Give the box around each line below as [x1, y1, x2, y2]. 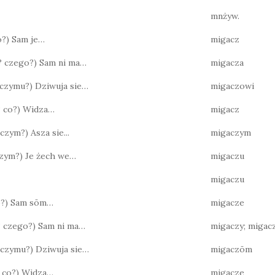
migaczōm [211, 244, 252, 255]
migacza [211, 57, 244, 68]
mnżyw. [211, 10, 239, 21]
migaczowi [211, 80, 254, 91]
